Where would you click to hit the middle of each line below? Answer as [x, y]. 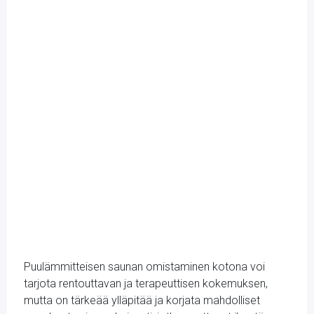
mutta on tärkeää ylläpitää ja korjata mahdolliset [142, 300]
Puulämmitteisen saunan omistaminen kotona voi [144, 267]
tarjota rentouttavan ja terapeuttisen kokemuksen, [146, 284]
